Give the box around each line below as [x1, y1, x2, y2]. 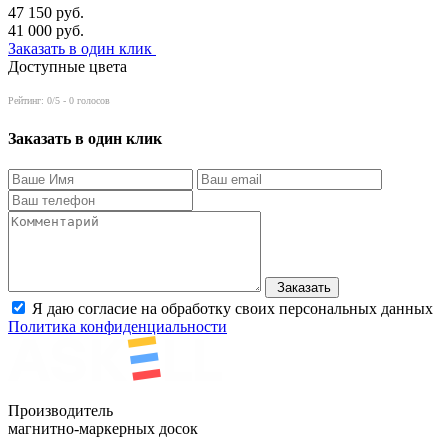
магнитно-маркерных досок [8, 420, 198, 438]
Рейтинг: [8, 94, 47, 106]
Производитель [8, 402, 113, 420]
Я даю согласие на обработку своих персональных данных [32, 300, 433, 318]
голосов [74, 94, 110, 106]
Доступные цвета [8, 57, 127, 75]
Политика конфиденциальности [8, 318, 227, 336]
